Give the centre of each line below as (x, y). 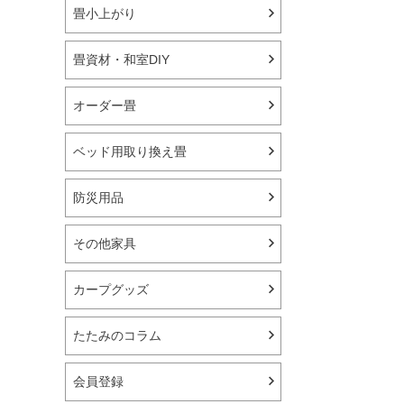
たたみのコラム (117, 336)
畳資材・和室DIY (121, 60)
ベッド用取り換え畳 (130, 152)
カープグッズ (111, 290)
